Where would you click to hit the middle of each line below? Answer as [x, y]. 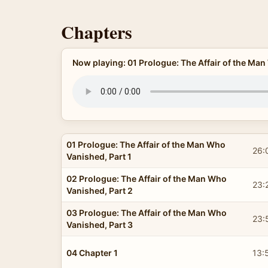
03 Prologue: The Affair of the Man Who [147, 212]
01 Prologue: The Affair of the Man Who [146, 144]
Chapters [97, 32]
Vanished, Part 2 [100, 190]
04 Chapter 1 [92, 252]
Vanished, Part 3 [100, 224]
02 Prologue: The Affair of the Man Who [147, 178]
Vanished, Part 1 [99, 156]
